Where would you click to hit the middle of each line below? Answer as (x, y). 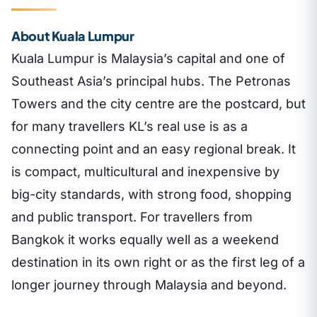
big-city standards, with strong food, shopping (151, 194)
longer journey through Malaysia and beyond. (149, 284)
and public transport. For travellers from (132, 217)
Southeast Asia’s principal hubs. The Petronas (151, 81)
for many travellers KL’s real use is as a (129, 126)
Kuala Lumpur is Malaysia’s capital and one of (148, 58)
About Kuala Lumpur (73, 35)
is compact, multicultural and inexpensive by (145, 171)
